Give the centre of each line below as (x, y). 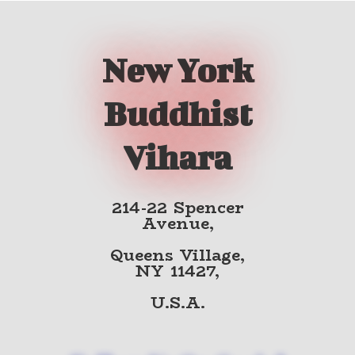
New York (177, 69)
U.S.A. (177, 302)
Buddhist (177, 113)
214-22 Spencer (177, 207)
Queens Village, (177, 254)
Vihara (177, 157)
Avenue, (177, 223)
